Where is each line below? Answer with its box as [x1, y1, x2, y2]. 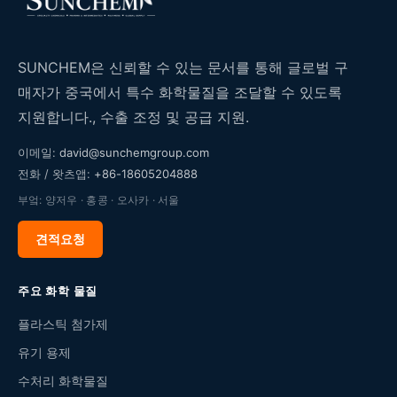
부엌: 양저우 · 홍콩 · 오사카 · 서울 [18, 193, 180, 207]
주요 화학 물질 [18, 284, 98, 299]
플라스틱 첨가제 [18, 316, 108, 332]
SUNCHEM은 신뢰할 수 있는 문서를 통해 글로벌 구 [18, 58, 348, 77]
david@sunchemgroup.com [59, 145, 209, 160]
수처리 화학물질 [18, 373, 108, 389]
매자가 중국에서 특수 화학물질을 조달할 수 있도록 [18, 83, 342, 102]
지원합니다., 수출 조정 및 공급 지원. [18, 108, 249, 127]
